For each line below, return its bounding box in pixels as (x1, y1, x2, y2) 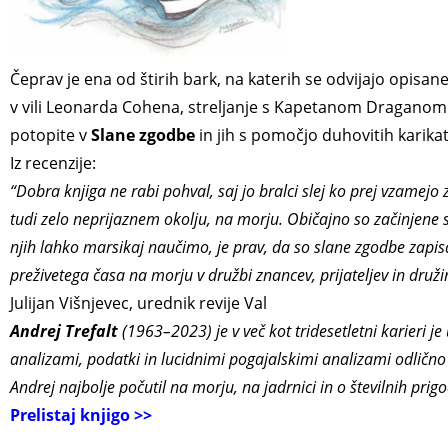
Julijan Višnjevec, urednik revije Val (10, 292, 267, 315)
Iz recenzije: (10, 152, 96, 175)
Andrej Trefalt (10, 320, 118, 343)
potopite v (10, 124, 87, 147)
